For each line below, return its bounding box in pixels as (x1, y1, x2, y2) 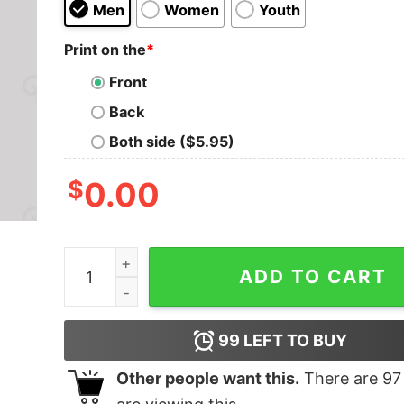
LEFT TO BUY (240, 331, 348, 351)
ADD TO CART (238, 265, 387, 289)
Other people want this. (115, 369, 299, 389)
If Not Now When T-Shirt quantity (62, 250, 300, 269)
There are (298, 369, 382, 389)
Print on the (63, 40, 146, 59)
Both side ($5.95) (108, 133, 234, 151)
